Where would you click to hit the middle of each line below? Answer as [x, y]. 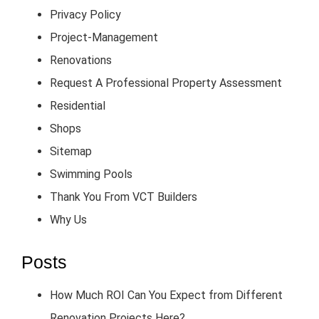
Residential [78, 106]
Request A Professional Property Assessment [166, 83]
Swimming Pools [91, 174]
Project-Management [104, 37]
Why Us [68, 220]
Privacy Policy [85, 15]
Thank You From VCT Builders [124, 197]
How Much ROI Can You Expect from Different [166, 295]
